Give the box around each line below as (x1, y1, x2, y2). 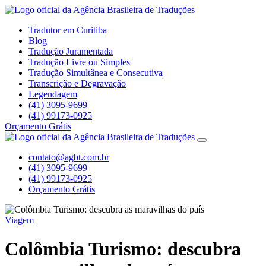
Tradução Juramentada (28, 46, 113, 56)
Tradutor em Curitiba (28, 25, 107, 35)
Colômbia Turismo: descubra (5, 238, 241, 260)
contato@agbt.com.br (28, 152, 109, 162)
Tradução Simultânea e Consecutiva (28, 68, 163, 78)
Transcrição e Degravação (28, 78, 126, 88)
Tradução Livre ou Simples (28, 57, 130, 67)
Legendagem (28, 89, 77, 99)
